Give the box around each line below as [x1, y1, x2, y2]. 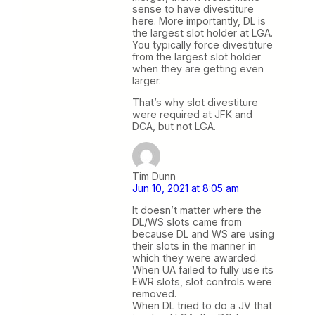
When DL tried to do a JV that [132, 300, 272, 311]
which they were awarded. [132, 252, 258, 264]
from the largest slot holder [132, 50, 261, 63]
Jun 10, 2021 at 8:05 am [132, 181, 239, 194]
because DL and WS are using [132, 228, 274, 240]
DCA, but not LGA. [132, 120, 216, 132]
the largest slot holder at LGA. [132, 26, 273, 39]
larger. [132, 74, 161, 86]
